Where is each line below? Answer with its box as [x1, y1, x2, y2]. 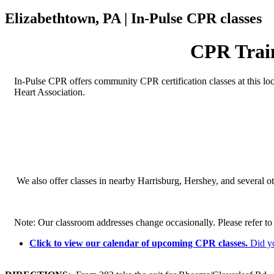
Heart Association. [14, 87, 85, 98]
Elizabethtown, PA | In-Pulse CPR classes [5, 10, 262, 27]
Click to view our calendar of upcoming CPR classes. [29, 238, 250, 249]
